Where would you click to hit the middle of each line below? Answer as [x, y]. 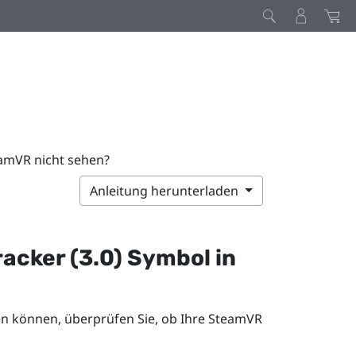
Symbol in [179, 257]
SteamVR [235, 318]
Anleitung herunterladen [166, 190]
